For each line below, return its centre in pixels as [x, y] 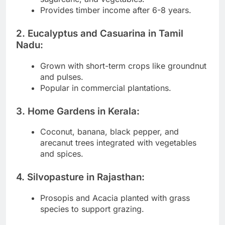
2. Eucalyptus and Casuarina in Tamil [100, 33]
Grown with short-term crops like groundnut [123, 66]
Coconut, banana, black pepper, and [109, 132]
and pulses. [62, 77]
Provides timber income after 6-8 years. [116, 10]
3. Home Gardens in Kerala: [78, 111]
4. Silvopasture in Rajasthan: [80, 177]
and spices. [62, 154]
